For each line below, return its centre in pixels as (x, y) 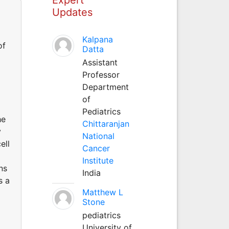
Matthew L (102, 192)
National (98, 136)
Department (105, 87)
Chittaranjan (106, 123)
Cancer (96, 148)
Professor (101, 74)
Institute (98, 160)
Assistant (100, 62)
